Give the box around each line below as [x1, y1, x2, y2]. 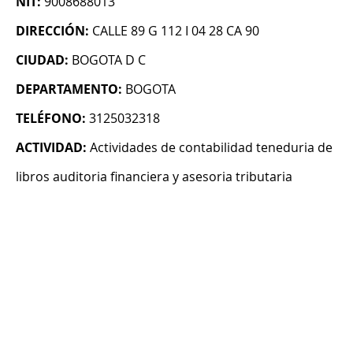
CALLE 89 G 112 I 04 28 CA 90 [92, 22, 259, 40]
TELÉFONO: [16, 110, 86, 128]
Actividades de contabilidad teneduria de [90, 139, 333, 157]
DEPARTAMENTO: [16, 80, 122, 98]
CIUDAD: [16, 51, 69, 69]
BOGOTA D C [72, 51, 146, 69]
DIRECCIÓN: [16, 22, 89, 40]
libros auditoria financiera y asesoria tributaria [16, 168, 292, 186]
